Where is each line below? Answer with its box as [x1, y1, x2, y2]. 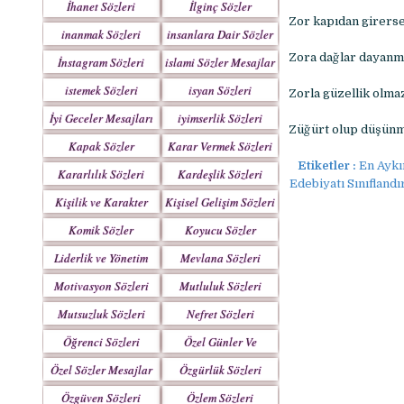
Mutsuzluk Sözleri [57, 306, 145, 322]
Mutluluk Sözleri [179, 278, 262, 294]
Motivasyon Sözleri [53, 278, 149, 294]
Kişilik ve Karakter [54, 194, 148, 210]
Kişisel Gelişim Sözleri [165, 194, 276, 210]
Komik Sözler [69, 222, 134, 238]
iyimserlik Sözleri [178, 110, 263, 126]
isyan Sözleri [188, 82, 252, 98]
